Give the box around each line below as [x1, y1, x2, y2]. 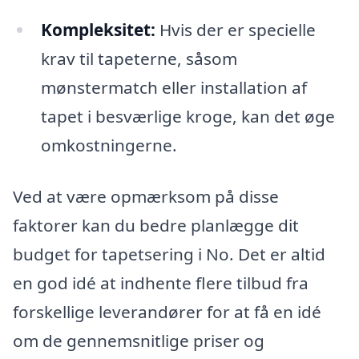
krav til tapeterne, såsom [40, 47, 237, 71]
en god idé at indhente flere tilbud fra [13, 271, 309, 294]
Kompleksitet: [40, 18, 155, 42]
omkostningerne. [40, 134, 177, 157]
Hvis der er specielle [155, 18, 316, 42]
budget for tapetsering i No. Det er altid [13, 242, 325, 265]
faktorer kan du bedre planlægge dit [13, 213, 299, 236]
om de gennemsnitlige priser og [13, 329, 264, 352]
